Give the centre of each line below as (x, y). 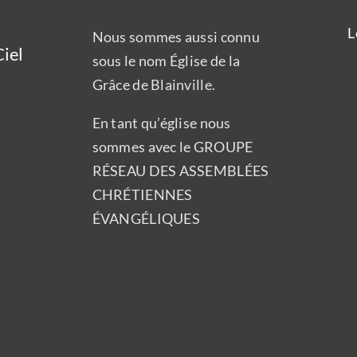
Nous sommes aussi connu (176, 36)
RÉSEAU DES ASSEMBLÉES (180, 170)
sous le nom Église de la (166, 60)
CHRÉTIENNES (142, 194)
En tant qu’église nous (161, 122)
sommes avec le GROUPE (173, 146)
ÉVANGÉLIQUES (146, 218)
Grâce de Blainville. (154, 84)
